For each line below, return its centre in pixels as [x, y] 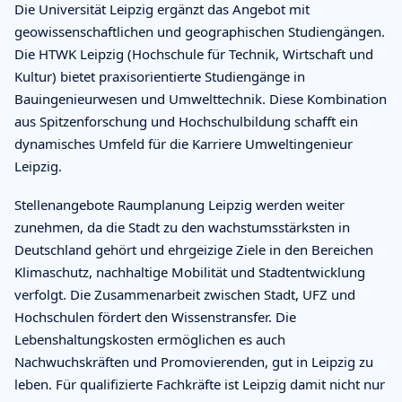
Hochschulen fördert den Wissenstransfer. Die [155, 316]
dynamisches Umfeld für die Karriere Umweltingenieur [184, 143]
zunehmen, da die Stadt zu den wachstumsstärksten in [182, 227]
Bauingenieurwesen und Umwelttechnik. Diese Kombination [201, 98]
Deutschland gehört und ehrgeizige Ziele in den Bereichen [194, 249]
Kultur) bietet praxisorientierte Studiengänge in [160, 76]
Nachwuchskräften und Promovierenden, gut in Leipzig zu [194, 361]
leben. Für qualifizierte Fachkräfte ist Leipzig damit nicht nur [200, 384]
